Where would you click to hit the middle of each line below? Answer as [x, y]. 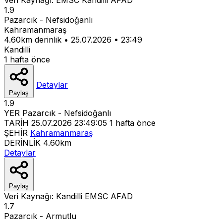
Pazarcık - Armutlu [40, 216]
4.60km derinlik [33, 39]
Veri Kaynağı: [30, 196]
